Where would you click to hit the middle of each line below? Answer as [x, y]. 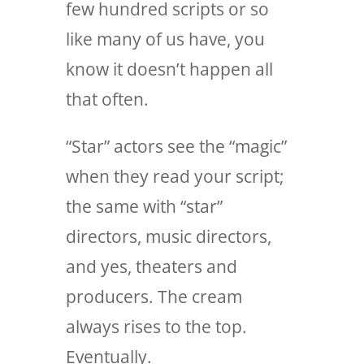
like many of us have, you [165, 39]
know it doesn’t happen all [169, 69]
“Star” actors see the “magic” [176, 146]
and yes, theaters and [151, 266]
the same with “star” [144, 206]
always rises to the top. [156, 326]
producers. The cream [154, 296]
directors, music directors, [168, 236]
